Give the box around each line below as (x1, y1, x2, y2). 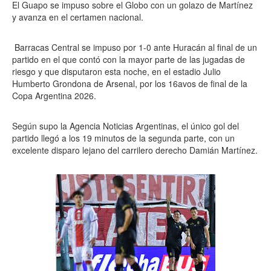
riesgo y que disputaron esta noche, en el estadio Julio (12, 65, 221, 77)
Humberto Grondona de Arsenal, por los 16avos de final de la (12, 77, 247, 90)
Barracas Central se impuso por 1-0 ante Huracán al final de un (12, 41, 257, 53)
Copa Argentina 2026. (12, 90, 96, 102)
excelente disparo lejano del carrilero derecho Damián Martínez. (12, 144, 258, 156)
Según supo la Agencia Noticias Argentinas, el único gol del (12, 120, 239, 132)
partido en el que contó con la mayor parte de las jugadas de (12, 53, 245, 65)
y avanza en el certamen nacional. (12, 11, 143, 23)
